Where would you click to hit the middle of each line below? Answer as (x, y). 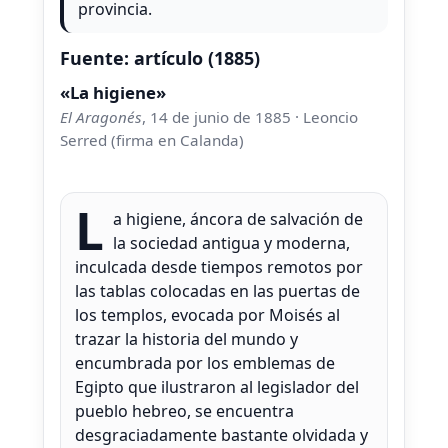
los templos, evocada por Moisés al (207, 315)
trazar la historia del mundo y (186, 339)
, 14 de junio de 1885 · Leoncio (250, 117)
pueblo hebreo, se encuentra (184, 411)
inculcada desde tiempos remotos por (219, 267)
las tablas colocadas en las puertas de (217, 291)
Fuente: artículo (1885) (160, 58)
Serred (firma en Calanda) (152, 140)
